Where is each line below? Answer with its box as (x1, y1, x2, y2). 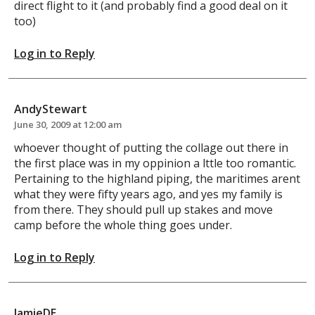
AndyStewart (14, 101, 87, 117)
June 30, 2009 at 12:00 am (14, 117, 122, 131)
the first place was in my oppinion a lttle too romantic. (14, 155, 296, 171)
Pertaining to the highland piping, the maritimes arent (14, 170, 300, 186)
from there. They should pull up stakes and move (14, 201, 273, 217)
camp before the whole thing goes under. (14, 217, 232, 233)
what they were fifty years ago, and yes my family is (14, 186, 283, 202)
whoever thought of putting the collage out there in (14, 139, 288, 155)
